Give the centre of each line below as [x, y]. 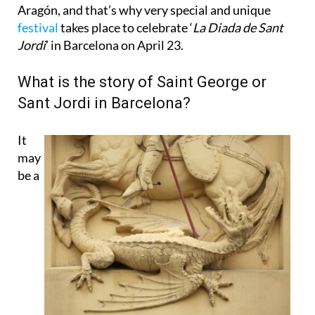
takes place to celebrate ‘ [126, 28]
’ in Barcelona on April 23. [115, 45]
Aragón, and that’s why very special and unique [144, 10]
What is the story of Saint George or [142, 82]
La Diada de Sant [238, 28]
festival [38, 28]
